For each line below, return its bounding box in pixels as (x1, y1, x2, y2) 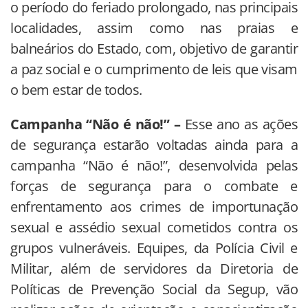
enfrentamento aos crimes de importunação (10, 197, 298, 216)
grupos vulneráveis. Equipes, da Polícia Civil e (10, 238, 298, 257)
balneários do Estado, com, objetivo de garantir (10, 38, 298, 58)
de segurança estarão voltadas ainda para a (10, 135, 298, 154)
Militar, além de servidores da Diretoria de (10, 258, 298, 278)
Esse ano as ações (184, 114, 298, 133)
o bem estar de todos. (10, 80, 142, 99)
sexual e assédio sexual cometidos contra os (10, 217, 298, 236)
